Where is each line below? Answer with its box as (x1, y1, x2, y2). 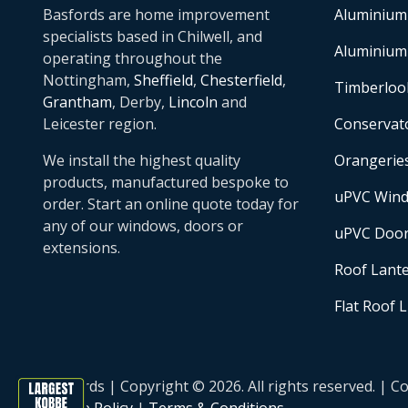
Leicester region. (43, 114, 157, 134)
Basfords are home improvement (43, 5, 270, 25)
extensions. (43, 238, 120, 258)
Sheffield (134, 70, 193, 90)
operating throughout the (43, 48, 222, 68)
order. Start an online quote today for (43, 194, 299, 214)
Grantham (43, 92, 112, 112)
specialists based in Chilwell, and (43, 26, 262, 46)
